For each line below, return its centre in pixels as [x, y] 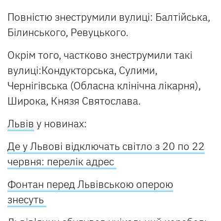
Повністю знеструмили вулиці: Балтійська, [109, 17]
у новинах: [60, 123]
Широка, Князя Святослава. [74, 100]
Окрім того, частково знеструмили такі [100, 55]
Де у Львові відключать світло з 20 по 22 [106, 146]
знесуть [27, 199]
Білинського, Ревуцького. [68, 32]
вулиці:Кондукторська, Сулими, [82, 70]
